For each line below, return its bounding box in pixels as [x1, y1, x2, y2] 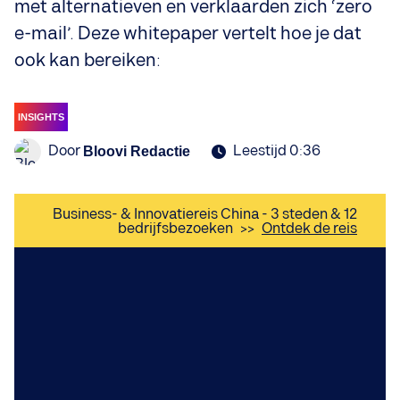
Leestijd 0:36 [233, 143, 321, 160]
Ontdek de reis [262, 221, 357, 237]
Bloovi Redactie [83, 143, 190, 159]
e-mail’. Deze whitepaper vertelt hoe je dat [14, 23, 362, 45]
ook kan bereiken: [14, 50, 161, 71]
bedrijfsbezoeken [118, 221, 233, 237]
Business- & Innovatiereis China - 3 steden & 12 [53, 206, 357, 223]
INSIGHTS [18, 112, 64, 122]
